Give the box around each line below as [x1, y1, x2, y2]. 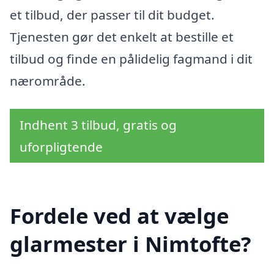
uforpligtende [20, 138, 103, 155]
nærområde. [10, 72, 86, 89]
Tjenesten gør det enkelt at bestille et [10, 28, 234, 45]
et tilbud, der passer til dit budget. [10, 6, 215, 23]
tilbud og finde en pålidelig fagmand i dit [10, 50, 253, 67]
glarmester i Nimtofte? [10, 229, 251, 259]
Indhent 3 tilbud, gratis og [20, 116, 177, 133]
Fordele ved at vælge [10, 201, 229, 231]
